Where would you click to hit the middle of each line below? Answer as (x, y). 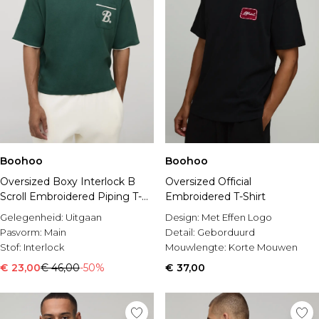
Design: (183, 217)
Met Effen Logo (237, 217)
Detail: (181, 232)
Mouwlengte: (197, 247)
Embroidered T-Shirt (215, 197)
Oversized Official (208, 182)
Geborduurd (226, 232)
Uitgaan (84, 217)
